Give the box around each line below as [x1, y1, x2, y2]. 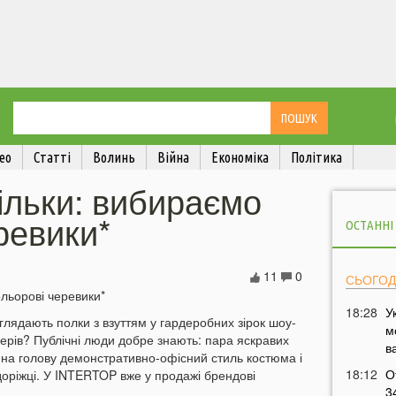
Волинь [93, 149, 135, 166]
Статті [34, 149, 71, 166]
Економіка [211, 149, 269, 166]
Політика [291, 149, 342, 166]
